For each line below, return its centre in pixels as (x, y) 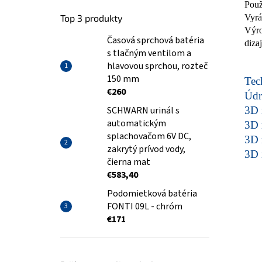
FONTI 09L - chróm (145, 206)
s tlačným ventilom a (149, 53)
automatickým (137, 123)
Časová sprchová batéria (156, 40)
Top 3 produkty (91, 18)
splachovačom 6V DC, (149, 136)
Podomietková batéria (152, 194)
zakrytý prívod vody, (146, 149)
